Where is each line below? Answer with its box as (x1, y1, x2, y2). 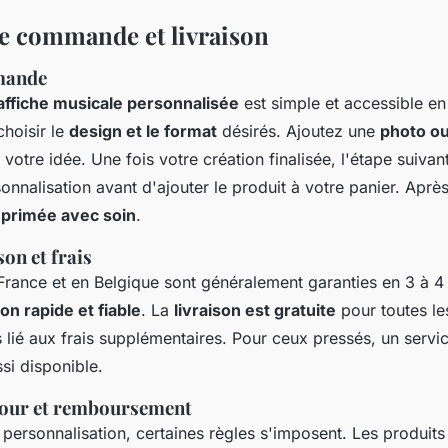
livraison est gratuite (174, 299, 336, 320)
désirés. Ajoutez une (217, 120, 380, 141)
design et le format (69, 120, 217, 141)
